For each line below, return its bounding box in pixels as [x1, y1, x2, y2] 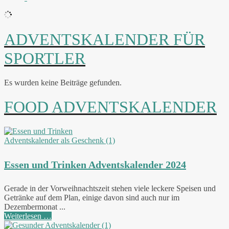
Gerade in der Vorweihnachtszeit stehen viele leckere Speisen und [4, 184, 216, 193]
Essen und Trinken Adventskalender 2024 [4, 158, 186, 170]
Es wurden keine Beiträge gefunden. [4, 78, 122, 87]
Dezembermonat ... [4, 202, 65, 212]
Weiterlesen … [4, 212, 52, 221]
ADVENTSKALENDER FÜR [4, 30, 205, 49]
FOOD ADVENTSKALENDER [4, 98, 217, 117]
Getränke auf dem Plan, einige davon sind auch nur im [4, 193, 179, 202]
